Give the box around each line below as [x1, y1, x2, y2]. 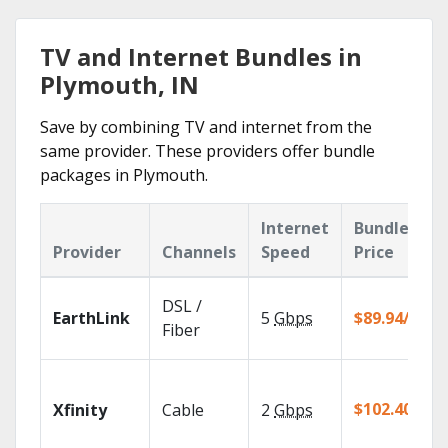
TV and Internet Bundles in [40, 40, 362, 73]
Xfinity [53, 399, 107, 421]
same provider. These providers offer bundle [40, 140, 375, 162]
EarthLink [53, 307, 130, 329]
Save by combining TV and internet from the [40, 116, 372, 138]
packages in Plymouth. [40, 164, 208, 186]
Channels [162, 241, 236, 263]
